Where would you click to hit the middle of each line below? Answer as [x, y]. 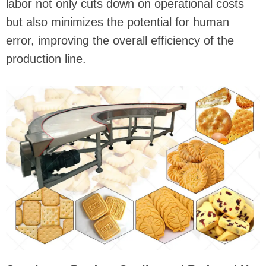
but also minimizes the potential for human [118, 22]
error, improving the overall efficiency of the [120, 41]
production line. [46, 59]
